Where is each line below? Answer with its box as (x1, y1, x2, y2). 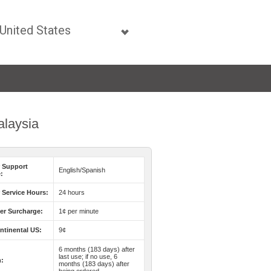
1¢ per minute (59, 207, 99, 215)
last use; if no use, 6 (59, 253, 117, 260)
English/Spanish (59, 166, 105, 174)
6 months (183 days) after (59, 246, 135, 253)
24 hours (59, 189, 85, 196)
